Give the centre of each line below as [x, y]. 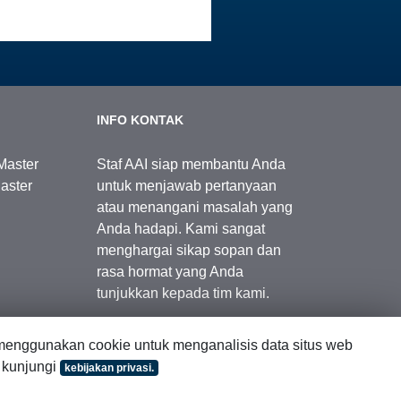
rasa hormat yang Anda [170, 271]
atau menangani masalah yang [194, 207]
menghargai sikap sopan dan [188, 250]
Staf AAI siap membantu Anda [191, 164]
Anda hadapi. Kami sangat [180, 228]
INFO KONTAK [140, 119]
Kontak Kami [145, 347]
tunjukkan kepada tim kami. [183, 293]
